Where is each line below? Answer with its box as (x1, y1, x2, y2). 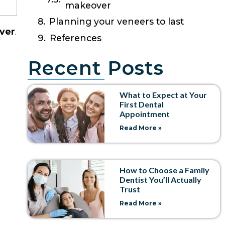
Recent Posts (27, 56, 164, 80)
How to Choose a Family (120, 165, 210, 175)
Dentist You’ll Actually (120, 174, 202, 184)
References (49, 33, 101, 44)
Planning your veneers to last (49, 16, 184, 27)
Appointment (120, 108, 170, 119)
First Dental (120, 99, 164, 109)
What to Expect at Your (120, 89, 207, 99)
